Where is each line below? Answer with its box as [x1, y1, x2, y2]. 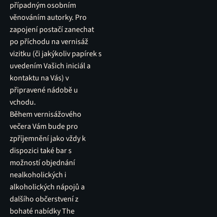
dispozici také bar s [10, 145, 72, 156]
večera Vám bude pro [10, 121, 78, 132]
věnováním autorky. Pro [10, 12, 87, 23]
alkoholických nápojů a [10, 182, 85, 192]
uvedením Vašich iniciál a [10, 61, 91, 71]
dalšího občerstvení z [10, 194, 78, 204]
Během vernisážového [10, 109, 81, 120]
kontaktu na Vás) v [10, 73, 69, 83]
